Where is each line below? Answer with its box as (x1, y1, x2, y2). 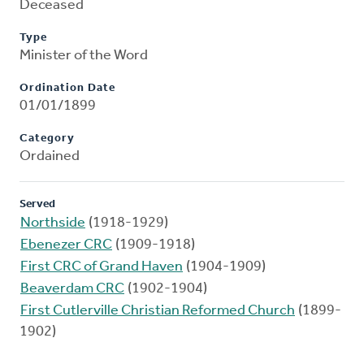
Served (19, 198, 55, 211)
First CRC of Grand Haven (20, 259, 183, 275)
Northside (20, 215, 85, 232)
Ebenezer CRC (20, 237, 112, 253)
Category (19, 132, 75, 145)
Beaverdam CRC (20, 281, 124, 297)
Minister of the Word (19, 48, 148, 64)
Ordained (19, 149, 80, 165)
